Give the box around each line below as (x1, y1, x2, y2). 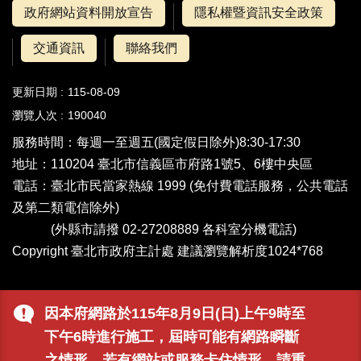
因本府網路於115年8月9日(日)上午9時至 (44, 305, 305, 322)
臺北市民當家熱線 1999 (51, 179, 186, 193)
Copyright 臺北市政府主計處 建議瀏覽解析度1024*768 (12, 244, 323, 258)
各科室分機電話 (202, 222, 293, 236)
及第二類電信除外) (12, 201, 119, 214)
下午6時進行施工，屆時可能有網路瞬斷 (44, 329, 299, 345)
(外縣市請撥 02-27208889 (12, 222, 202, 236)
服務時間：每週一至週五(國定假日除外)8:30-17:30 (12, 135, 301, 149)
